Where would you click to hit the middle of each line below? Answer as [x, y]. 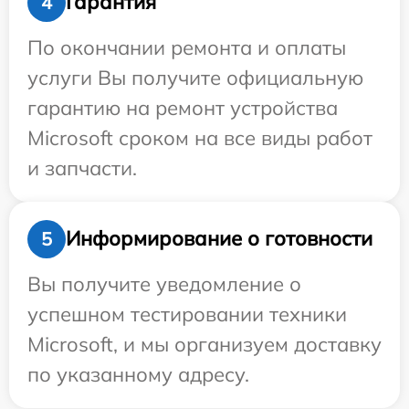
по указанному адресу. [138, 374]
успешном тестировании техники [187, 314]
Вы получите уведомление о [164, 283]
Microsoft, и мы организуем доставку [204, 344]
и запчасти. [82, 168]
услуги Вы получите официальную [195, 77]
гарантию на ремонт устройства [183, 107]
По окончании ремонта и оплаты [187, 47]
